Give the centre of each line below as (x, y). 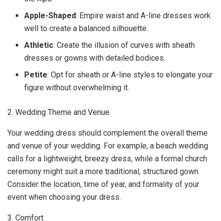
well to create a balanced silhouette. (86, 28)
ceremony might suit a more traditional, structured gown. (104, 171)
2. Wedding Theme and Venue (58, 112)
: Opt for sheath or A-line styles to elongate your (130, 74)
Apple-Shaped (50, 15)
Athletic (39, 45)
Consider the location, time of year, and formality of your (103, 184)
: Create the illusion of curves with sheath (124, 45)
